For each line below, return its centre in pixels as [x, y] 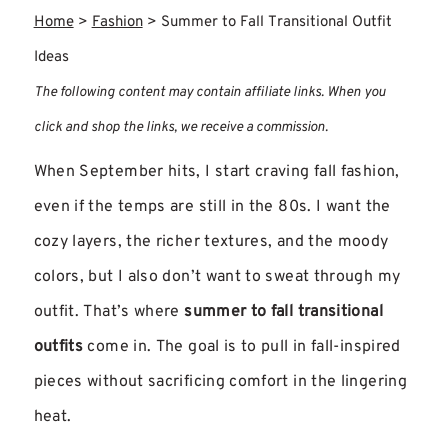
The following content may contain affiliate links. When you [209, 92]
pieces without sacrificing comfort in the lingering [220, 382]
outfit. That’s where [109, 312]
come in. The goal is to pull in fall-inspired [242, 347]
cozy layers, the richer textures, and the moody [211, 242]
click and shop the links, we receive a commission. [180, 127]
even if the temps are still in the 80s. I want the [212, 207]
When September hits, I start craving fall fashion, [216, 172]
